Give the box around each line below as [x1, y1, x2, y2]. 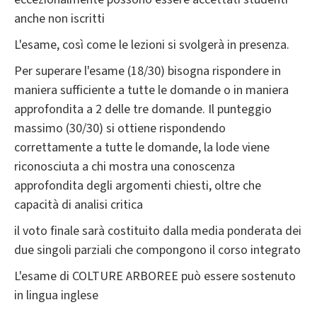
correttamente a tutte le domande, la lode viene [14, 139, 270, 157]
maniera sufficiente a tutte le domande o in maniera [14, 81, 289, 100]
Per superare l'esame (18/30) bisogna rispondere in [14, 62, 281, 81]
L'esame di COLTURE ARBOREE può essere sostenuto [14, 267, 296, 286]
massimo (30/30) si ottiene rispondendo [14, 120, 226, 138]
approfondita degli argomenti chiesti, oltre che [14, 177, 261, 195]
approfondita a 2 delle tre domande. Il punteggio [14, 100, 272, 119]
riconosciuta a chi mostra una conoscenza [14, 158, 235, 176]
